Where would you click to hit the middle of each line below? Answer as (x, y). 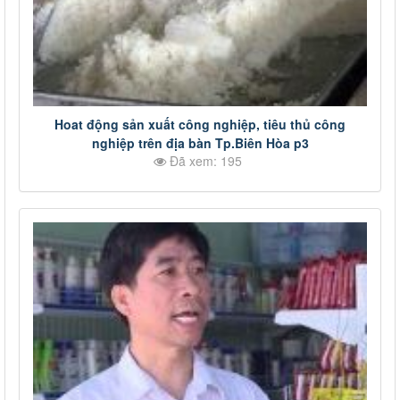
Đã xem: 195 (204, 160)
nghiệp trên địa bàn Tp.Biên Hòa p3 (200, 142)
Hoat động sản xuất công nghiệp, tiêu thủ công (200, 124)
